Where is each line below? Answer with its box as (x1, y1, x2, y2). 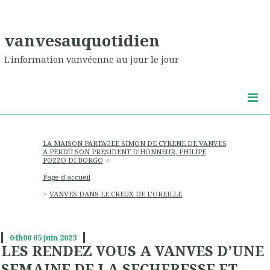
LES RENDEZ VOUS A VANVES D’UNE (1, 241, 264, 261)
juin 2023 (43, 232, 77, 243)
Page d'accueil (42, 172, 90, 182)
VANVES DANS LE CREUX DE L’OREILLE (49, 189, 183, 199)
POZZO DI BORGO (42, 155, 103, 165)
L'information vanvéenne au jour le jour (4, 53, 179, 66)
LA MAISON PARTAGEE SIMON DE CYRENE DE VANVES (42, 138, 227, 148)
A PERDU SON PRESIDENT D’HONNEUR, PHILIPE (42, 146, 206, 156)
